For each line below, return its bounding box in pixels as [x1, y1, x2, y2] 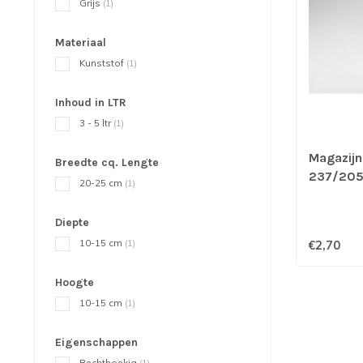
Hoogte [55, 275, 94, 289]
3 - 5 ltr [79, 117, 113, 129]
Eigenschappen [55, 335, 138, 349]
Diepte [55, 216, 89, 229]
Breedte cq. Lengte [55, 156, 159, 169]
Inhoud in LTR [55, 96, 126, 109]
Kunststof [79, 57, 126, 69]
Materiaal [55, 36, 106, 49]
